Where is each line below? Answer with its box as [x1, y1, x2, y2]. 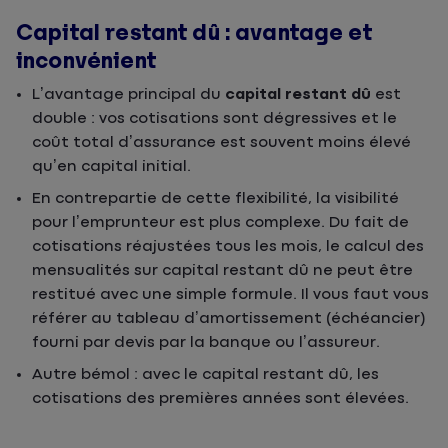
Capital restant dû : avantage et [16, 21, 372, 45]
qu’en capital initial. [32, 158, 191, 175]
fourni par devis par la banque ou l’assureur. [32, 334, 380, 351]
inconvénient [16, 49, 156, 73]
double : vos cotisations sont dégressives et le [32, 110, 397, 127]
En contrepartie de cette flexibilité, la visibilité [32, 190, 399, 207]
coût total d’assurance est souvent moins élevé [32, 134, 411, 151]
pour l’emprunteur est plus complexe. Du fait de [32, 214, 409, 231]
